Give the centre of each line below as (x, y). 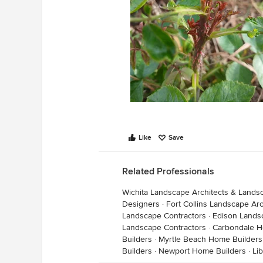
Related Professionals (168, 171)
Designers (141, 204)
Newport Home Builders (202, 251)
